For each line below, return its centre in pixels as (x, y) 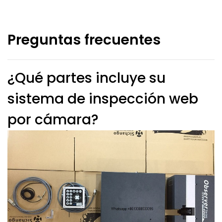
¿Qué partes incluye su (86, 78)
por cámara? (53, 120)
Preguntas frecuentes (84, 40)
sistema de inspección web (103, 99)
